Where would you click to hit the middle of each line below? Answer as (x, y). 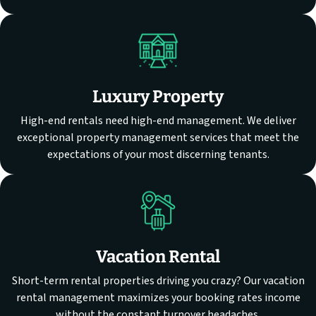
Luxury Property (158, 97)
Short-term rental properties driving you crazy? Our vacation (158, 281)
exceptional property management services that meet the (158, 138)
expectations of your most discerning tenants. (158, 155)
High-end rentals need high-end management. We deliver (158, 121)
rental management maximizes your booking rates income (158, 298)
